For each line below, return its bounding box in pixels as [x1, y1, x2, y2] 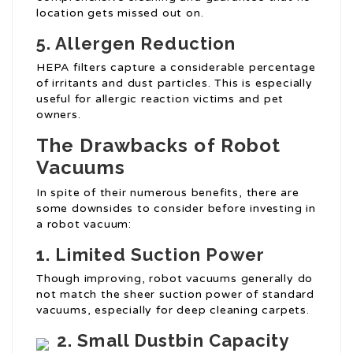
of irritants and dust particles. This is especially [36, 76, 313, 91]
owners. [36, 108, 81, 122]
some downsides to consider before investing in [36, 202, 316, 216]
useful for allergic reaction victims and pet [36, 92, 284, 106]
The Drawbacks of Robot [36, 134, 281, 158]
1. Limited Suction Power [36, 244, 266, 266]
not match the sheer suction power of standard [36, 288, 314, 302]
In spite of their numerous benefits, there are [36, 186, 299, 200]
